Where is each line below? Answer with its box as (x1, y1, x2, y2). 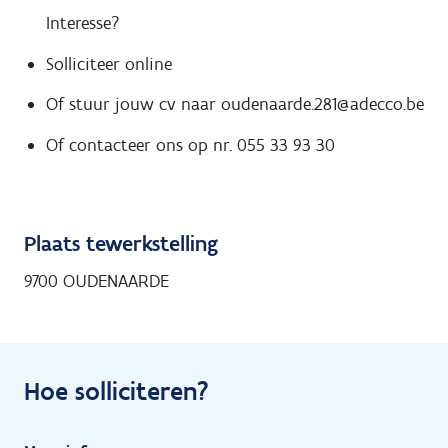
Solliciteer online (45, 52, 172, 75)
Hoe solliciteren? (24, 375, 209, 408)
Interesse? (45, 12, 120, 35)
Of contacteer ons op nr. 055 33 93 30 (45, 133, 335, 156)
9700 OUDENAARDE (24, 270, 169, 293)
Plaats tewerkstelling (24, 230, 218, 258)
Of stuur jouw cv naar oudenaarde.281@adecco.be (45, 93, 424, 116)
